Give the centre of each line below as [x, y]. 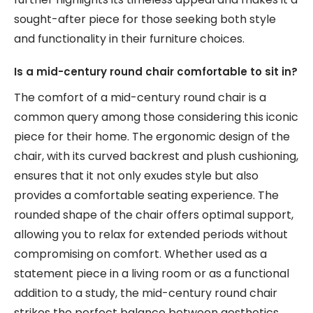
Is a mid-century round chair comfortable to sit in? [156, 72]
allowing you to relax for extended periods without [151, 234]
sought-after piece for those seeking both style [145, 19]
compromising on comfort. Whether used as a [140, 254]
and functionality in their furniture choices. [129, 39]
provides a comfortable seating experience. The [146, 195]
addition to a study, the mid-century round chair [146, 293]
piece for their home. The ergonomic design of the [152, 137]
